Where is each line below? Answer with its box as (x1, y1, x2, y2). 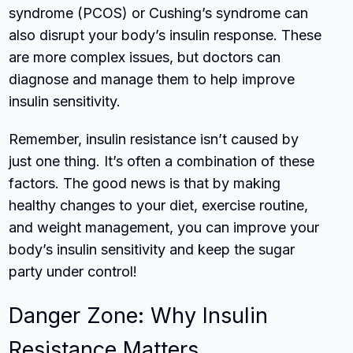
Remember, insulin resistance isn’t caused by (9, 130, 299, 147)
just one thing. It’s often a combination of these (9, 152, 315, 169)
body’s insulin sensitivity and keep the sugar (9, 240, 295, 258)
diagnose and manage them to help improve (9, 70, 295, 87)
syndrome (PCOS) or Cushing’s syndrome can (9, 4, 309, 21)
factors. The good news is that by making (9, 174, 281, 191)
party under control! (9, 262, 138, 280)
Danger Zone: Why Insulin (9, 302, 269, 329)
